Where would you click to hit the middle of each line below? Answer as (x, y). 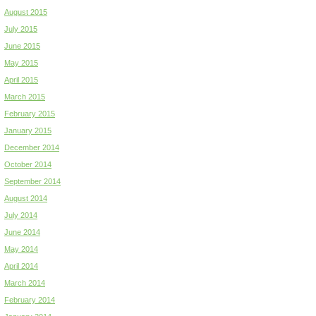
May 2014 (21, 249)
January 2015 (28, 130)
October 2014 (28, 164)
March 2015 (25, 96)
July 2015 (21, 29)
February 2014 (30, 299)
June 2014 (22, 232)
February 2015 (30, 113)
